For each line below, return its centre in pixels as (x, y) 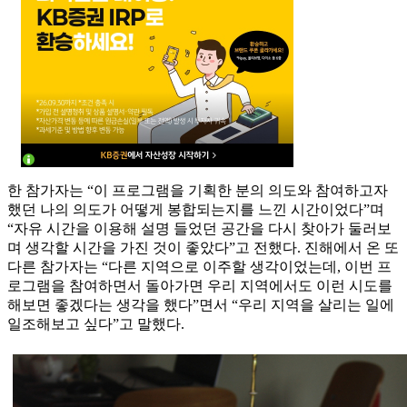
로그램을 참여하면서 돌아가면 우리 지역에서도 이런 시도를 (200, 286)
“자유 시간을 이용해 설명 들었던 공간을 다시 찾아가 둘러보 (199, 229)
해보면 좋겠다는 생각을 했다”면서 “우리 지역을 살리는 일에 (201, 305)
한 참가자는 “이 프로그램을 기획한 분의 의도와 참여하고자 (198, 191)
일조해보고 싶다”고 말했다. (96, 324)
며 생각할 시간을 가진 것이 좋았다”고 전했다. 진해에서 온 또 (203, 248)
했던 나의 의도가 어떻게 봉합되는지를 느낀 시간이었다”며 (196, 210)
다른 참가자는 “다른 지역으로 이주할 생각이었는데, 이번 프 (199, 267)
